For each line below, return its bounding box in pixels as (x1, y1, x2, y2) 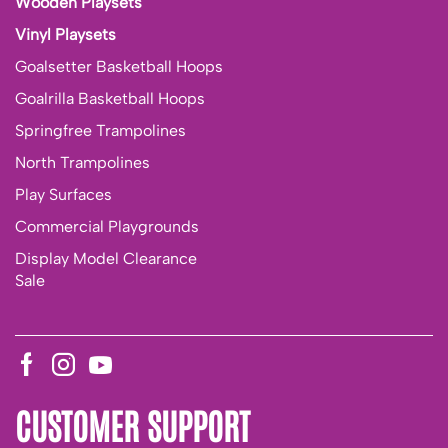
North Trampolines (15, 153, 150, 173)
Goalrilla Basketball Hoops (15, 89, 205, 109)
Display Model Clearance (15, 249, 197, 269)
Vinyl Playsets (15, 25, 116, 45)
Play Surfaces (15, 185, 112, 205)
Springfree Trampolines (15, 121, 186, 141)
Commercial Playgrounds (15, 217, 199, 237)
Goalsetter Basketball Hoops (15, 57, 223, 77)
